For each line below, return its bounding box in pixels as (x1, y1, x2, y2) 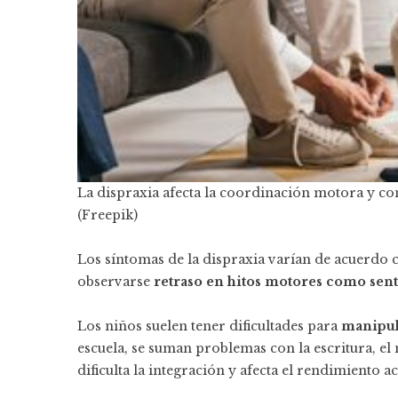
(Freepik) (77, 207, 138, 224)
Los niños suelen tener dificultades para (77, 318, 338, 335)
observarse (77, 274, 154, 291)
